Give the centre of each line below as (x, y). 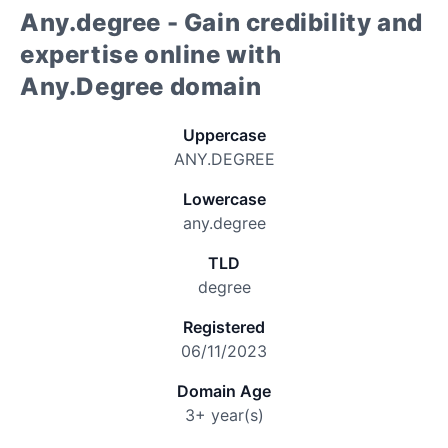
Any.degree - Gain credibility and (221, 22)
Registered (224, 327)
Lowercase (224, 199)
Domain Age (224, 391)
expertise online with (151, 54)
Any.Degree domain (141, 86)
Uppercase (224, 135)
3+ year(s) (224, 415)
